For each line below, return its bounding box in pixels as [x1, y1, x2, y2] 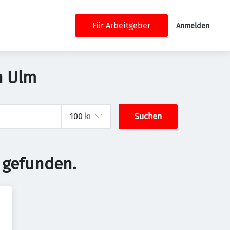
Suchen [135, 111, 162, 121]
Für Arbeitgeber [92, 20, 150, 30]
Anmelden [176, 21, 209, 30]
